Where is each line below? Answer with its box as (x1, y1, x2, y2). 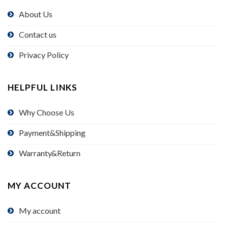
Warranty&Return (19, 148, 80, 158)
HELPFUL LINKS (8, 82, 77, 93)
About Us (19, 9, 52, 19)
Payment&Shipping (19, 128, 85, 138)
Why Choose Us (19, 107, 74, 118)
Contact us (19, 30, 56, 40)
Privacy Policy (19, 50, 69, 60)
